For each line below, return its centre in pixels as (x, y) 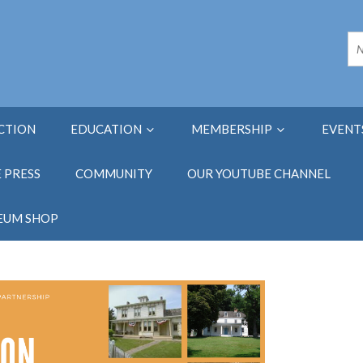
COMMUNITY (114, 174)
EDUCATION (107, 129)
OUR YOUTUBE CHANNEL (259, 174)
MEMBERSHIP (233, 129)
